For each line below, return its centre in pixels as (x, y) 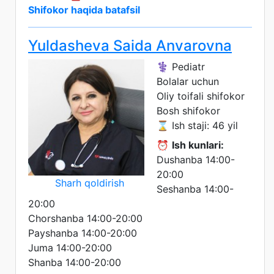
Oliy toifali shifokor (201, 96)
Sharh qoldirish (89, 183)
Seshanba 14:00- (195, 189)
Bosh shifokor (188, 110)
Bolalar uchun (188, 81)
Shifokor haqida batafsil (84, 9)
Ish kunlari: (198, 145)
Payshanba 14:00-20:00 (83, 233)
